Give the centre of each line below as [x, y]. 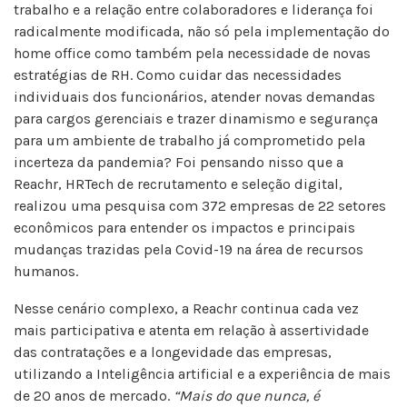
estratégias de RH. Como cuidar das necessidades [178, 75]
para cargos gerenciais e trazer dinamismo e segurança [196, 119]
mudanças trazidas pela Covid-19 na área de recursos [189, 249]
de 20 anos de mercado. [94, 396]
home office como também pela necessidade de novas [192, 53]
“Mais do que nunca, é [247, 396]
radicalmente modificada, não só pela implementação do [202, 31]
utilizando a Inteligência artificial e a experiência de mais [202, 374]
